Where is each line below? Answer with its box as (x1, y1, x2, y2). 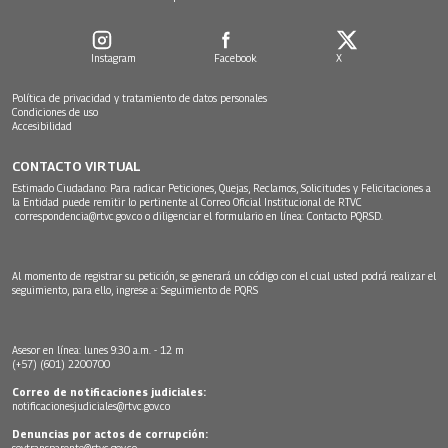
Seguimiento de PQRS (161, 283, 258, 296)
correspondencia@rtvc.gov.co (15, 209, 142, 222)
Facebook (214, 51, 257, 64)
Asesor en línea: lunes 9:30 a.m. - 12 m (12, 343, 184, 356)
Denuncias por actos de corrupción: (12, 427, 208, 440)
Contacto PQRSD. (307, 209, 386, 222)
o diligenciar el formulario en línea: (142, 209, 307, 222)
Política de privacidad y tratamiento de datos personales (12, 91, 267, 104)
